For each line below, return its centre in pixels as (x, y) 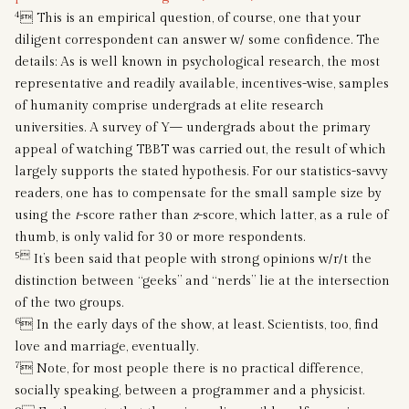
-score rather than (136, 215)
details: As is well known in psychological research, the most (197, 62)
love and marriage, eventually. (106, 346)
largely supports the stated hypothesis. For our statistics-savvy (201, 171)
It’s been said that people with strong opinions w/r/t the (201, 259)
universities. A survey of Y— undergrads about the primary (193, 127)
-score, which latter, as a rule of (293, 215)
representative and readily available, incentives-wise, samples (202, 84)
